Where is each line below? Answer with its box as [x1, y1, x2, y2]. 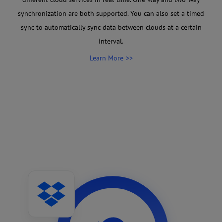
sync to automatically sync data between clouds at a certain [20, 22, 202, 32]
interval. [99, 36, 123, 46]
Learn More [89, 53, 123, 62]
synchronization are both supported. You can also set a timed [18, 8, 204, 18]
